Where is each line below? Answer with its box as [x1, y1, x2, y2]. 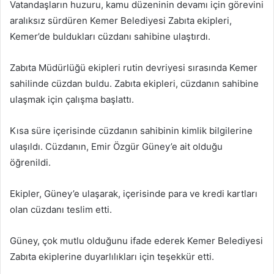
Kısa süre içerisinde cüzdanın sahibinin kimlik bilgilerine [10, 125, 253, 137]
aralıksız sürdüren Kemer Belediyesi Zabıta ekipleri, [10, 15, 232, 27]
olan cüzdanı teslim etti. [10, 204, 112, 216]
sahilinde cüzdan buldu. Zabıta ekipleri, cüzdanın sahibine [10, 78, 259, 90]
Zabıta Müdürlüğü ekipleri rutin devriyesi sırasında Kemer [10, 62, 257, 74]
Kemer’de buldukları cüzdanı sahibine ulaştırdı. [10, 31, 210, 43]
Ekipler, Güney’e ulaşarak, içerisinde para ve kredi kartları [10, 188, 257, 200]
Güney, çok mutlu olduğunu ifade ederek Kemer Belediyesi [10, 235, 263, 247]
